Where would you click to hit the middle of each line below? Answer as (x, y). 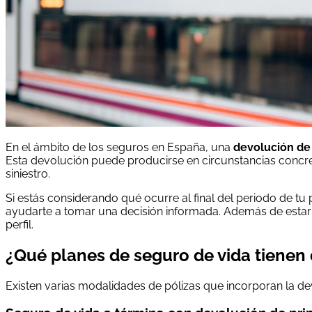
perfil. (19, 224)
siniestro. (28, 173)
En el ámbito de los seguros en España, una (119, 147)
